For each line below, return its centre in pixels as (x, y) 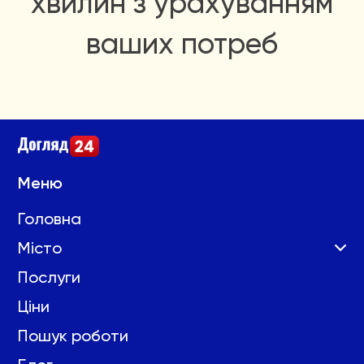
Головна (50, 219)
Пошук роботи (73, 336)
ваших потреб (182, 44)
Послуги (49, 277)
